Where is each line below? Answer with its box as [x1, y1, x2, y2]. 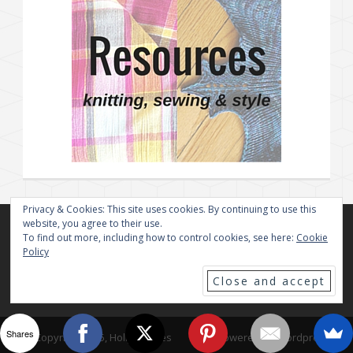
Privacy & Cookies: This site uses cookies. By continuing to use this [23, 203, 316, 216]
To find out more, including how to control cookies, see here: [23, 231, 296, 244]
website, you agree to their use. [23, 217, 162, 230]
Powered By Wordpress [217, 330, 330, 345]
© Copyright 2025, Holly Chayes [23, 330, 172, 345]
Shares [6, 326, 34, 340]
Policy [23, 245, 49, 258]
